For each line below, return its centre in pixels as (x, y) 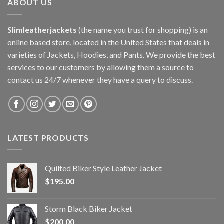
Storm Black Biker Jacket (89, 209)
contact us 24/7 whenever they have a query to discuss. (100, 79)
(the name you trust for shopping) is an (142, 29)
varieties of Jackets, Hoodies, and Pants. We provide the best (111, 54)
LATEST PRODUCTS (48, 137)
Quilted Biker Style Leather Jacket (103, 168)
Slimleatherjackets (42, 29)
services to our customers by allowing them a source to (101, 67)
